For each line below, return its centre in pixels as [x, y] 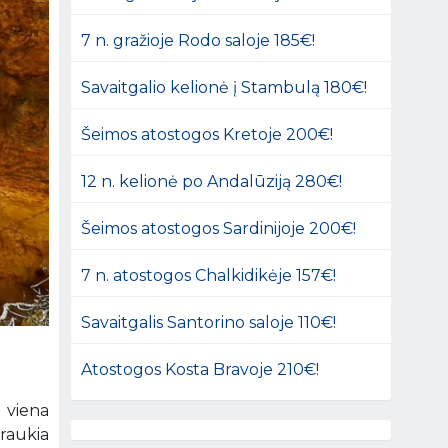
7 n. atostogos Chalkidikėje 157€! [209, 275]
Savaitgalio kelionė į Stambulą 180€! [224, 87]
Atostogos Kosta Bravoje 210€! [200, 369]
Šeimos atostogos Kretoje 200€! [207, 134]
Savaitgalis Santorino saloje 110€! [209, 322]
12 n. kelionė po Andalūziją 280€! [212, 181]
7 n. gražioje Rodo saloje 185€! [198, 40]
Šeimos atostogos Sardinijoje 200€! [219, 228]
